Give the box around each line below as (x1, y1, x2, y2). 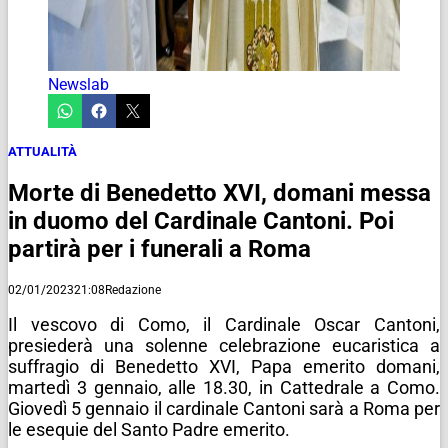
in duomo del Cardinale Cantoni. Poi (8, 206, 394, 235)
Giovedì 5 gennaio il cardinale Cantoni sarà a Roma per (8, 397, 440, 419)
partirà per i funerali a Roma (8, 234, 311, 263)
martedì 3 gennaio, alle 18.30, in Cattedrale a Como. (8, 376, 440, 398)
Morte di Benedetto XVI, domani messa (8, 178, 431, 207)
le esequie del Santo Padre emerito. (8, 418, 290, 440)
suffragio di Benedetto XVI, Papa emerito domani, (8, 355, 440, 377)
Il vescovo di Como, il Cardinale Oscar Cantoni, (8, 313, 440, 335)
